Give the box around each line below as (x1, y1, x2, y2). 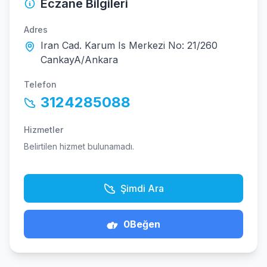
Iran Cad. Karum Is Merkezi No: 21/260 (41, 39, 218, 51)
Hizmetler (24, 125, 63, 135)
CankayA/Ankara (41, 54, 118, 66)
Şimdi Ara (120, 182, 164, 194)
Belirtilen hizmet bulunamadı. (24, 141, 134, 151)
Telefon (24, 79, 57, 89)
